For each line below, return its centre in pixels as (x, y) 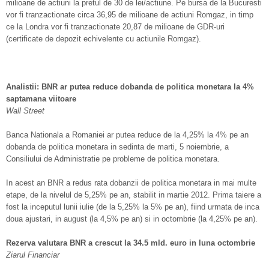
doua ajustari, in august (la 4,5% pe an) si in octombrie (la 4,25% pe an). (132, 219)
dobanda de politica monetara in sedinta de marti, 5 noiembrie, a (117, 147)
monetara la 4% (224, 87)
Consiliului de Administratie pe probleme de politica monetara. (113, 159)
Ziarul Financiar (33, 255)
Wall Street (25, 111)
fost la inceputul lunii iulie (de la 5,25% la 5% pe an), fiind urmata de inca (133, 207)
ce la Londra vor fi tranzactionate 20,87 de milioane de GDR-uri (115, 27)
